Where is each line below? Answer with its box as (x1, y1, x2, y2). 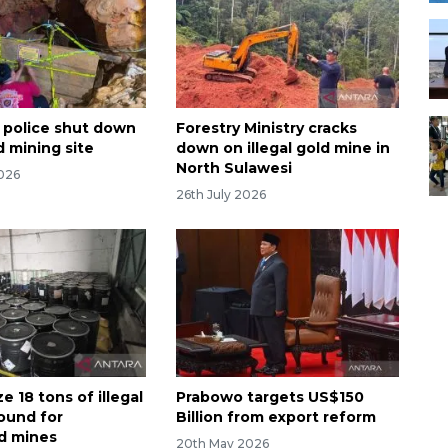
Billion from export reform (175, 408, 376, 427)
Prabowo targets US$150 (175, 388, 364, 407)
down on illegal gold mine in (175, 138, 390, 157)
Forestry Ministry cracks (175, 118, 357, 137)
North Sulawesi (175, 158, 292, 177)
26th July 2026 (175, 186, 266, 202)
